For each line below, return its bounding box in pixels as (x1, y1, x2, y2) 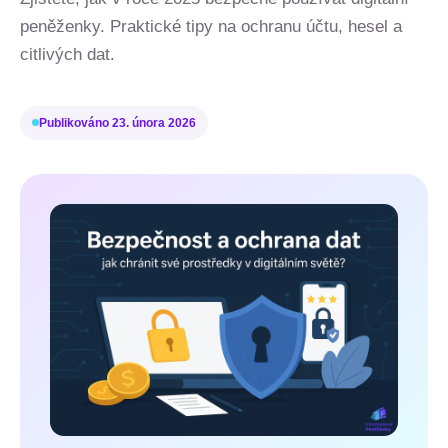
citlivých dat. (20, 44, 115, 65)
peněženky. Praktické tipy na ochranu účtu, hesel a (20, 16, 402, 37)
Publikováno (39, 115, 112, 130)
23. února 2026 (112, 115, 196, 130)
